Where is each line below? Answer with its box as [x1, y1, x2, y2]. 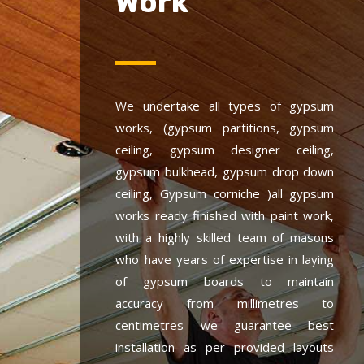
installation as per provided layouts [115, 338, 335, 355]
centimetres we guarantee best [115, 316, 335, 333]
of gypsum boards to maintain [115, 272, 335, 289]
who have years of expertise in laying [115, 250, 335, 267]
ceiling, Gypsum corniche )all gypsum [115, 184, 335, 201]
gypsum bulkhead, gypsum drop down [115, 162, 335, 180]
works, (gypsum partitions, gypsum [115, 119, 335, 136]
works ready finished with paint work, [115, 206, 335, 223]
